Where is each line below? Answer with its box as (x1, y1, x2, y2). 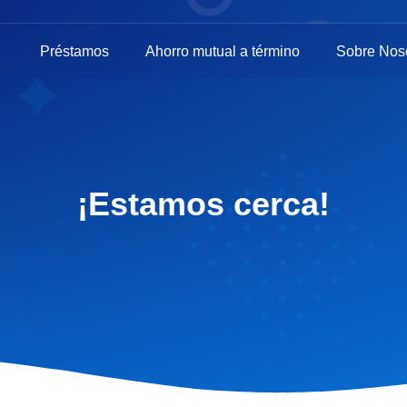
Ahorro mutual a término (144, 43, 300, 59)
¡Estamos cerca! (77, 184, 330, 223)
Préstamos (39, 43, 109, 59)
